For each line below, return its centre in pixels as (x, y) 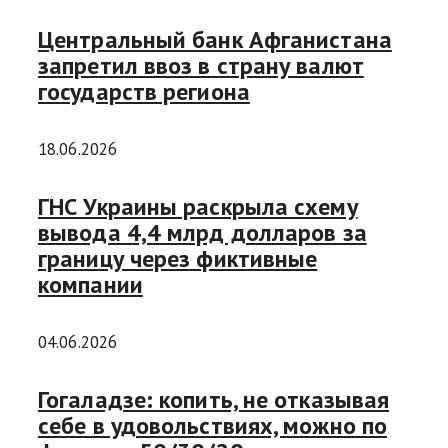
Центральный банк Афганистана (215, 40)
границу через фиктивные (178, 259)
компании (90, 285)
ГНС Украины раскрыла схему (198, 207)
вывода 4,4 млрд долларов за (202, 233)
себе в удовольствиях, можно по (213, 425)
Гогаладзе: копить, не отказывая (214, 399)
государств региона (144, 92)
